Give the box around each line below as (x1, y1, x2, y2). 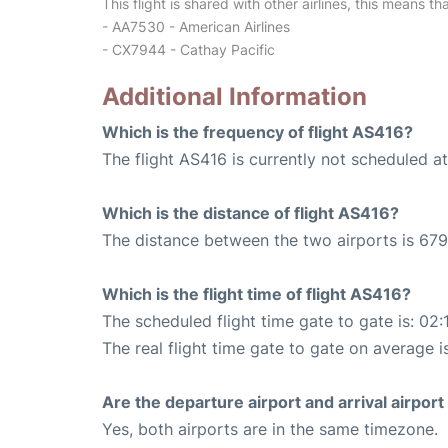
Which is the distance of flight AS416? (102, 203, 399, 224)
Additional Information (102, 82, 367, 112)
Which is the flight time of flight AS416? (102, 284, 411, 305)
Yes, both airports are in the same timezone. (102, 419, 438, 440)
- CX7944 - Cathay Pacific (102, 41, 275, 59)
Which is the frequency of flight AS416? (102, 122, 413, 143)
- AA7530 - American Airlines (102, 18, 290, 36)
